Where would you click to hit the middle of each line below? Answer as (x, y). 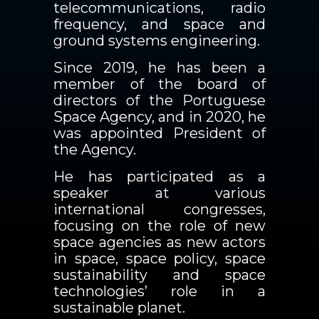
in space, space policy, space (159, 258)
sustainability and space (159, 275)
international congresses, (159, 209)
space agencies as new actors (159, 242)
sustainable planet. (119, 308)
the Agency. (95, 150)
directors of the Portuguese (159, 100)
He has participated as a (159, 177)
